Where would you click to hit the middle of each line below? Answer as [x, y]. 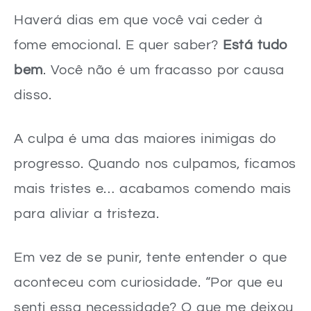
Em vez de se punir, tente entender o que [150, 257]
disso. [33, 95]
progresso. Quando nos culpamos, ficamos [155, 163]
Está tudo [255, 45]
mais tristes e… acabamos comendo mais [153, 188]
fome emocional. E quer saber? [118, 45]
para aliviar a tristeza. [86, 213]
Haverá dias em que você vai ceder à [138, 20]
